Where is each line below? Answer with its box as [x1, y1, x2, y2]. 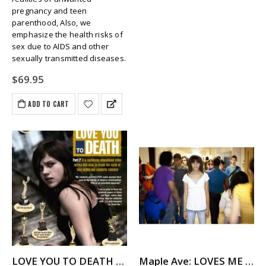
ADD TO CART [28, 99, 69, 109]
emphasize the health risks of [12, 28, 123, 40]
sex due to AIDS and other [12, 40, 109, 52]
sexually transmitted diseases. [12, 52, 126, 64]
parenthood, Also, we [12, 17, 91, 28]
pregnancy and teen [12, 5, 87, 16]
